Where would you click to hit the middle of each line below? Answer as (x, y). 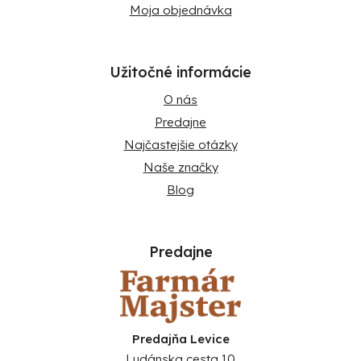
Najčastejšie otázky (180, 144)
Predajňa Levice (180, 338)
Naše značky (180, 167)
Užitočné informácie (180, 72)
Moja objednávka (180, 10)
